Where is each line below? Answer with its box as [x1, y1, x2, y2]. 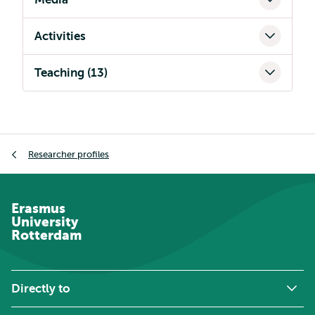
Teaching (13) [34, 66, 108, 79]
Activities [34, 30, 86, 43]
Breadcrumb [11, 136, 75, 149]
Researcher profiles [28, 148, 109, 160]
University [11, 214, 78, 229]
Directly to [11, 282, 70, 295]
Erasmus [11, 201, 65, 216]
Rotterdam [11, 228, 82, 243]
